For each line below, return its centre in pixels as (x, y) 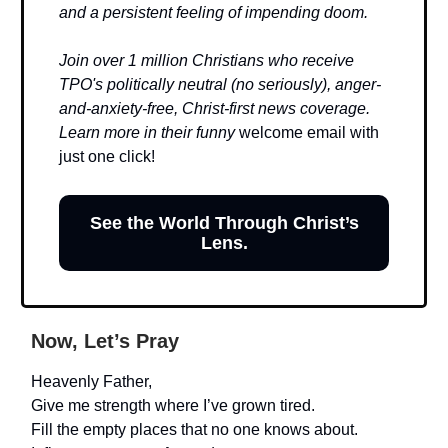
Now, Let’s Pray (105, 341)
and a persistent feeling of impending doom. (213, 12)
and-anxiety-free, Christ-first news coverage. (214, 108)
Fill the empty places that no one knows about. (194, 429)
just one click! (107, 156)
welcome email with (309, 132)
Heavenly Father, (91, 381)
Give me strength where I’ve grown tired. (173, 405)
